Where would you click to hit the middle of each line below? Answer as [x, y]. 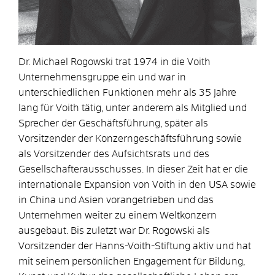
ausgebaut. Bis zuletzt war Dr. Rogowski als [114, 230]
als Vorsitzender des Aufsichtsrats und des [114, 154]
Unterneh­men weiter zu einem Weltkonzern [118, 215]
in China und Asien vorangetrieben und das [116, 200]
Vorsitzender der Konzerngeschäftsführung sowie [130, 138]
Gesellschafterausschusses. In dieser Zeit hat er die [133, 169]
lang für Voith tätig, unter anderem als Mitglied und [133, 108]
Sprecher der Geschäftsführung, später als [113, 123]
